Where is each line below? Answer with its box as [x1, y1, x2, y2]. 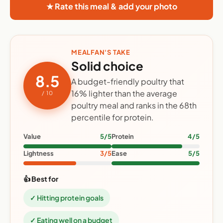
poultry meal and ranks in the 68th [71, 100, 197, 111]
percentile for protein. [71, 112, 154, 123]
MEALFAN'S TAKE [71, 48, 130, 57]
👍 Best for [23, 174, 58, 184]
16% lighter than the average [71, 88, 177, 99]
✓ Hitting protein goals [30, 193, 104, 203]
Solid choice [71, 58, 143, 74]
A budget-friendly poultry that [71, 76, 184, 87]
